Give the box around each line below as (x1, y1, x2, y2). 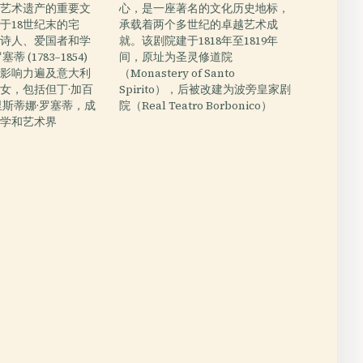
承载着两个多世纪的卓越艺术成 (119, 17, 279, 32)
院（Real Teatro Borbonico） (119, 98, 273, 113)
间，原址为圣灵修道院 (119, 49, 233, 65)
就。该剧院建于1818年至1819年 (119, 33, 279, 49)
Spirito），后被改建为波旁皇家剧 (119, 82, 292, 97)
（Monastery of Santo (119, 66, 236, 81)
